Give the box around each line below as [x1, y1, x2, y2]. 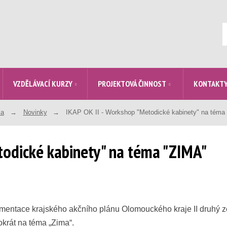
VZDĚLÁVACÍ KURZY [13, 79, 72, 89]
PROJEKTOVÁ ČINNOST [98, 79, 166, 89]
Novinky [23, 108, 47, 116]
